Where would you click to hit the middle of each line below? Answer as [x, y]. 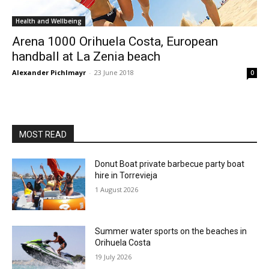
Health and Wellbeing [49, 21]
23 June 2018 [114, 72]
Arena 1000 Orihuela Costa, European [115, 41]
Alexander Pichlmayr [49, 72]
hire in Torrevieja [126, 175]
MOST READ [43, 134]
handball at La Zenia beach [86, 56]
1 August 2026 [117, 189]
